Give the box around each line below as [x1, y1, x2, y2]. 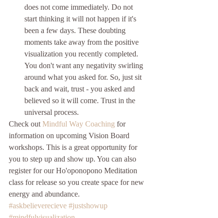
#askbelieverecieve [9, 201, 67, 210]
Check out [9, 120, 42, 128]
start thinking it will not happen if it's [24, 15, 138, 23]
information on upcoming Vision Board [9, 131, 131, 140]
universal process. [24, 108, 81, 117]
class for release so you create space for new [9, 178, 146, 187]
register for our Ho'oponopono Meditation [9, 166, 139, 175]
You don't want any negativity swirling [24, 61, 145, 70]
